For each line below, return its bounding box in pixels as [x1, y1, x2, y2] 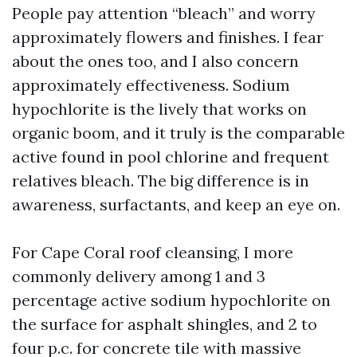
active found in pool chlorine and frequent [12, 147, 329, 167]
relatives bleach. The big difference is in [12, 171, 309, 190]
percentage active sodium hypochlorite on [12, 290, 331, 310]
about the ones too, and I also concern [12, 51, 299, 71]
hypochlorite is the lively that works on [12, 99, 307, 119]
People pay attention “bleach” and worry [12, 3, 316, 23]
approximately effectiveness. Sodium [12, 75, 290, 95]
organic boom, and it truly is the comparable [12, 123, 345, 143]
